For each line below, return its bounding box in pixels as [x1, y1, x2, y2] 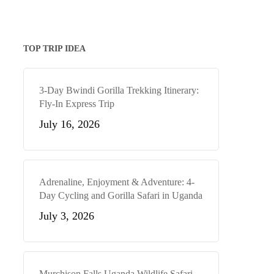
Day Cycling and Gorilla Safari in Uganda [39, 190, 202, 201]
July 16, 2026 [39, 118, 100, 130]
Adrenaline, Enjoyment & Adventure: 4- [39, 177, 194, 187]
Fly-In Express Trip [39, 98, 114, 109]
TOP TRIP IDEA [23, 44, 86, 53]
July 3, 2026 [39, 210, 94, 222]
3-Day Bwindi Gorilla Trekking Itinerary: [39, 85, 199, 95]
